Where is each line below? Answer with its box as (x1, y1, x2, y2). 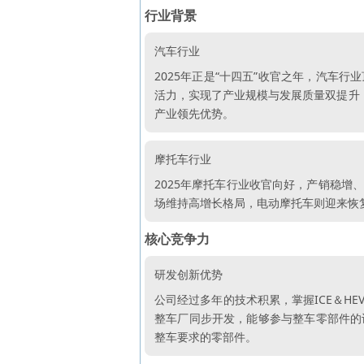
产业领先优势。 (154, 106, 234, 121)
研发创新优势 (154, 266, 223, 282)
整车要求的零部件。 (154, 329, 257, 344)
